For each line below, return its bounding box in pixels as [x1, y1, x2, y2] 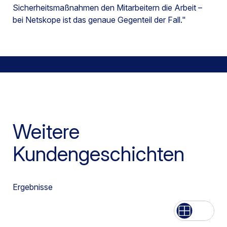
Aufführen [183, 206, 220, 216]
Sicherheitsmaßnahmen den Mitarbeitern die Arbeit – [13, 3, 202, 13]
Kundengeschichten [13, 141, 184, 167]
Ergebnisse [13, 182, 53, 193]
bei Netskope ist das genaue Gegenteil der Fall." [13, 15, 186, 25]
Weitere [13, 119, 80, 144]
